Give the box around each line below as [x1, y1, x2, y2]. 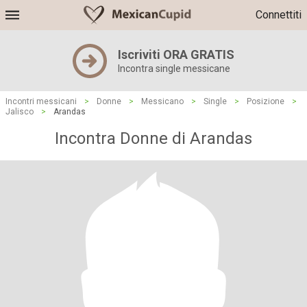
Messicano [141, 97, 184, 106]
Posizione [247, 97, 284, 106]
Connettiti [256, 8, 302, 21]
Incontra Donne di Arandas [55, 129, 252, 148]
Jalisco [5, 107, 34, 116]
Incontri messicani [5, 97, 77, 106]
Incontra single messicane [118, 63, 230, 74]
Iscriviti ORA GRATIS [118, 47, 234, 62]
